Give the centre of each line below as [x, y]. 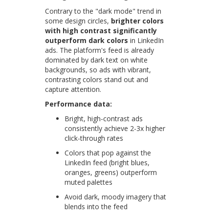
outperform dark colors [87, 41]
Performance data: [79, 104]
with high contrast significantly [101, 31]
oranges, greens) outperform [111, 173]
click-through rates [94, 138]
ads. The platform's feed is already [100, 50]
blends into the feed [96, 207]
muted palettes [89, 182]
